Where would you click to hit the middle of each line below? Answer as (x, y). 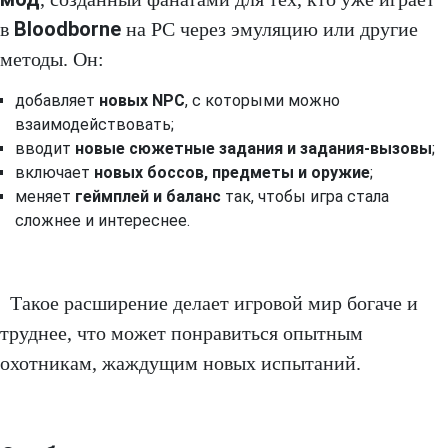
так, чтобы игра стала (305, 197)
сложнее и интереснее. (102, 221)
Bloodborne (67, 29)
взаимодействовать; (94, 125)
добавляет (57, 101)
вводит (45, 149)
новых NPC (142, 101)
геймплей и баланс (148, 197)
